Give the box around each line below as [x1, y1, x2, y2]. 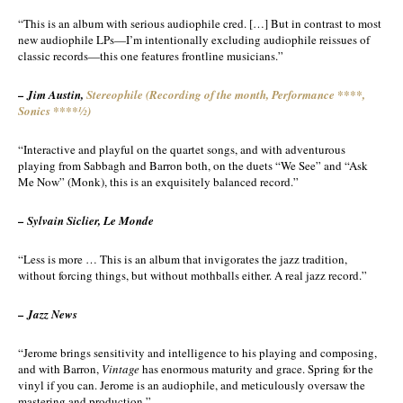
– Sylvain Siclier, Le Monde [18, 212, 154, 228]
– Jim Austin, [18, 86, 86, 103]
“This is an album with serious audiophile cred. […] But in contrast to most [18, 15, 381, 31]
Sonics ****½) [18, 103, 91, 119]
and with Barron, [18, 361, 102, 377]
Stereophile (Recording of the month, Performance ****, [86, 86, 365, 103]
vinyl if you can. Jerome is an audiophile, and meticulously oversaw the [18, 377, 365, 393]
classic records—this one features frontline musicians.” [18, 48, 283, 64]
